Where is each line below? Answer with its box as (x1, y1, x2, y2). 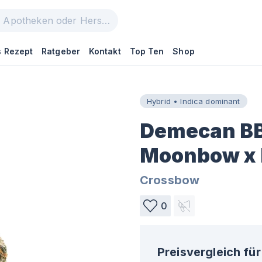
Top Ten (129, 46, 164, 56)
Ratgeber (42, 46, 80, 56)
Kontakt (88, 46, 121, 56)
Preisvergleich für (157, 245, 261, 259)
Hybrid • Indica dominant (147, 96, 240, 106)
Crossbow (140, 173, 200, 187)
